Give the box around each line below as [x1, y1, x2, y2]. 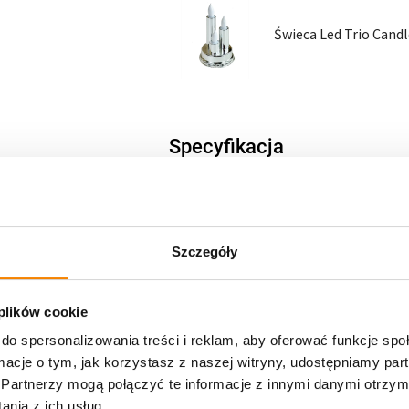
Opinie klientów [169, 182, 308, 205]
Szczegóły [171, 244, 238, 260]
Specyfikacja [169, 135, 285, 159]
